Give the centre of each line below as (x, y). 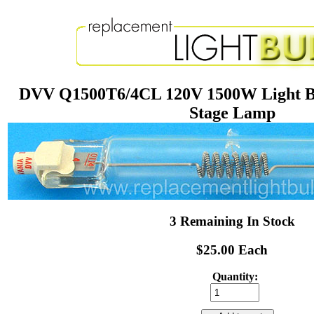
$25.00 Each (232, 250)
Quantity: (235, 277)
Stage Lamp (232, 112)
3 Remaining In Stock (232, 221)
